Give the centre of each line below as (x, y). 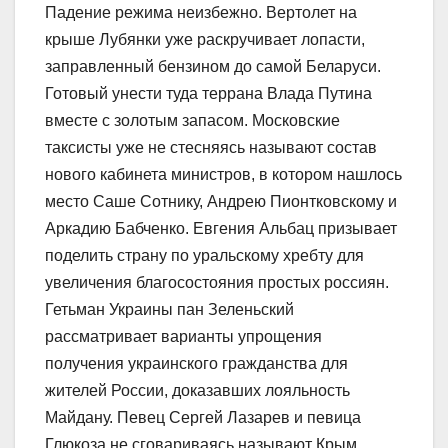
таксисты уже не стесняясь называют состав (211, 147)
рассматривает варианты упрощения (183, 336)
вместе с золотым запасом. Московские (192, 120)
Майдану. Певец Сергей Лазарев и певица (203, 417)
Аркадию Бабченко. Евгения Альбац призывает (221, 228)
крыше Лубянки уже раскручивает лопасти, (205, 39)
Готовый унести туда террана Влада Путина (208, 93)
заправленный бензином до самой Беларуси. (213, 66)
